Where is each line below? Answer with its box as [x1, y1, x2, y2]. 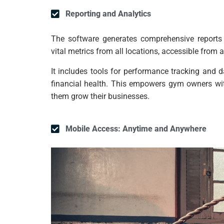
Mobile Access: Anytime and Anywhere [65, 124, 206, 134]
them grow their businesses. [51, 91, 149, 101]
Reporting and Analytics [65, 9, 151, 19]
